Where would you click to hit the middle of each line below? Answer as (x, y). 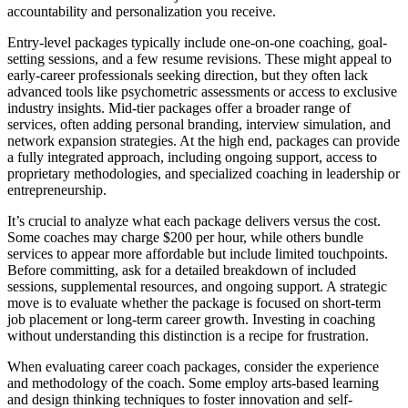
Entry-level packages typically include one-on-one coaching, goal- (197, 43)
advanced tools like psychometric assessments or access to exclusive (202, 92)
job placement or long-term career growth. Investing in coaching (191, 320)
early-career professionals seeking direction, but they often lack (188, 76)
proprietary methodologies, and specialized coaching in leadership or (204, 174)
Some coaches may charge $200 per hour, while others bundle (185, 238)
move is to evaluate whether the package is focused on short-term (194, 303)
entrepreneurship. (57, 190)
